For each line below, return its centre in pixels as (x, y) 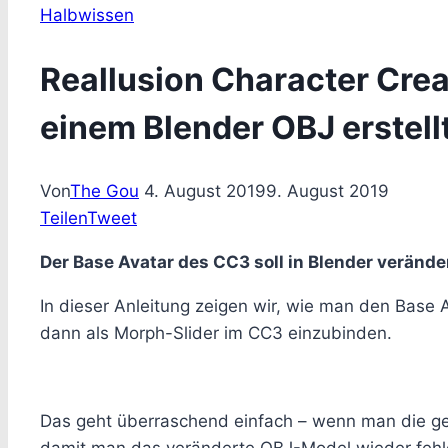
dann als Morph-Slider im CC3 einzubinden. (216, 333)
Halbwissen (87, 15)
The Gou (104, 191)
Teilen (63, 218)
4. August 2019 (205, 191)
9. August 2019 (327, 191)
